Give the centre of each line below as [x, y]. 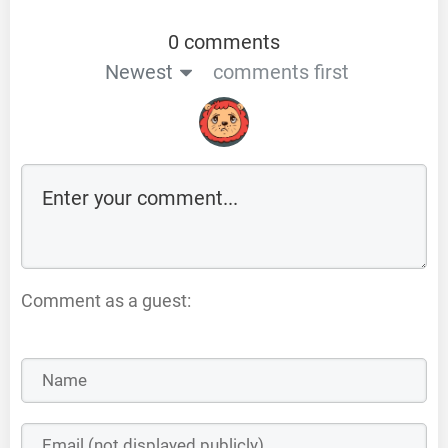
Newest [138, 71]
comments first [280, 71]
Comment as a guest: [106, 300]
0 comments [224, 41]
